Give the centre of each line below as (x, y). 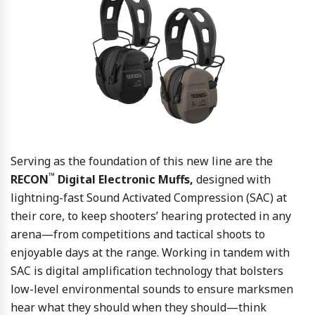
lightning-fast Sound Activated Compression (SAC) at (149, 197)
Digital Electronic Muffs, (124, 179)
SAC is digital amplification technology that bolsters (147, 270)
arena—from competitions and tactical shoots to (138, 234)
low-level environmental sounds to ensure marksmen (152, 289)
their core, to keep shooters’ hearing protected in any (151, 216)
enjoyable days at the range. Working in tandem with (150, 252)
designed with (232, 179)
